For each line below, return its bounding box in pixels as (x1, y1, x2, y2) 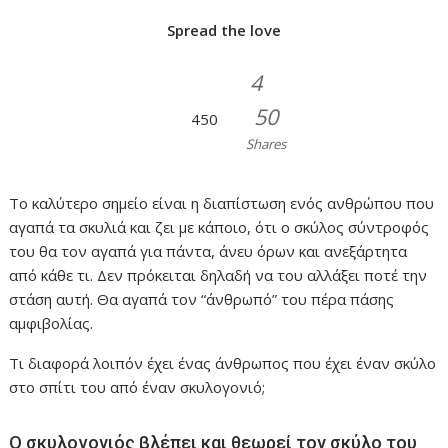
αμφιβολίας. (9, 312, 94, 333)
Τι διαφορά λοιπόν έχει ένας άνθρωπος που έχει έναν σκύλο (9, 352, 437, 373)
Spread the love (167, 19, 281, 40)
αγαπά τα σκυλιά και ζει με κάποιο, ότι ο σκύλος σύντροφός (9, 216, 430, 237)
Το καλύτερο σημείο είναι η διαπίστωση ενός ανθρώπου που (9, 192, 435, 213)
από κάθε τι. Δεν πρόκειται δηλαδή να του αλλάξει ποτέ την (9, 264, 428, 285)
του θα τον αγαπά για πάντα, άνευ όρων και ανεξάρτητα (9, 240, 408, 261)
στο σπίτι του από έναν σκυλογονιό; (9, 376, 266, 397)
